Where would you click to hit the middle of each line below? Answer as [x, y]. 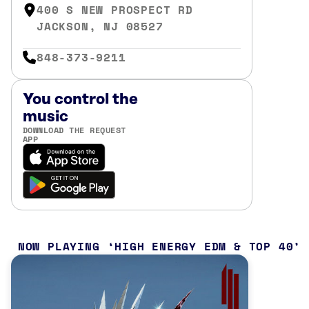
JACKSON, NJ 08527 [100, 26]
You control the [80, 99]
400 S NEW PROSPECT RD [115, 10]
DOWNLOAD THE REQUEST [74, 130]
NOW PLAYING [59, 246]
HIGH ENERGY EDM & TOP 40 [204, 246]
